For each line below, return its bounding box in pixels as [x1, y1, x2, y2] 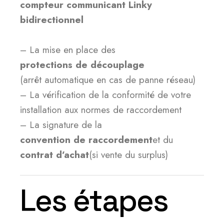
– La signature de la [20, 118, 102, 131]
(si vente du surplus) [89, 148, 168, 161]
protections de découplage [20, 58, 144, 71]
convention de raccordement [20, 133, 152, 146]
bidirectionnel [20, 13, 83, 26]
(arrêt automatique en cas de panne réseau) [20, 73, 195, 86]
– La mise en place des [20, 43, 115, 56]
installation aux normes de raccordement [20, 103, 181, 116]
